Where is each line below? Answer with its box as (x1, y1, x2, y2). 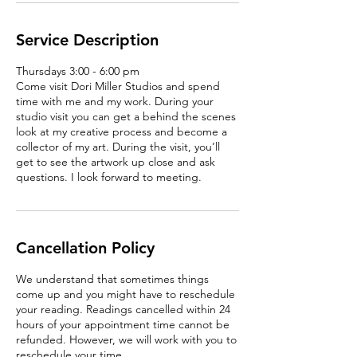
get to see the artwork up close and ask (16, 155, 215, 169)
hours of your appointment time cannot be (16, 317, 229, 331)
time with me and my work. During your (16, 94, 214, 108)
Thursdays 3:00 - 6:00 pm (16, 64, 139, 78)
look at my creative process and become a (16, 124, 227, 139)
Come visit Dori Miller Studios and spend (16, 79, 220, 93)
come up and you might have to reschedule (16, 287, 235, 301)
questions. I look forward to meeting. (16, 170, 202, 184)
